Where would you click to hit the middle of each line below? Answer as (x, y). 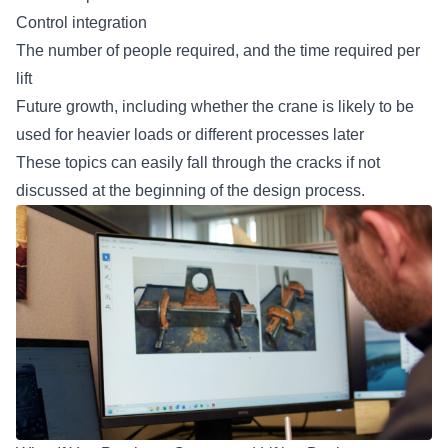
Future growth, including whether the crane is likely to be (215, 107)
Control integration (85, 23)
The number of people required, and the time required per (218, 51)
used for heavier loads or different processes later (192, 135)
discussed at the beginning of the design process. (194, 191)
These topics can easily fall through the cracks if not (198, 163)
